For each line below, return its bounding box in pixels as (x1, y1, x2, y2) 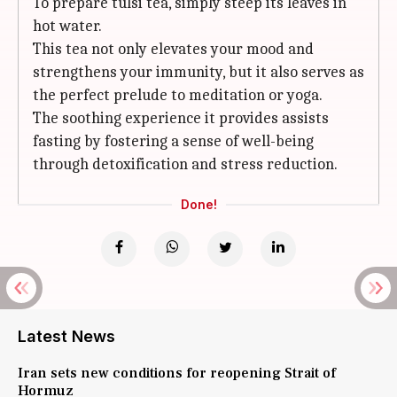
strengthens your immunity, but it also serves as (33, 63, 364, 82)
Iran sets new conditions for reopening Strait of (18, 364, 336, 382)
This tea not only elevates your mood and (33, 40, 314, 58)
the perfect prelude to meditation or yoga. (33, 86, 323, 105)
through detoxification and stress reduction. (33, 155, 338, 174)
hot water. (33, 17, 102, 35)
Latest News (18, 327, 115, 346)
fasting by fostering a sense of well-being (33, 132, 314, 151)
